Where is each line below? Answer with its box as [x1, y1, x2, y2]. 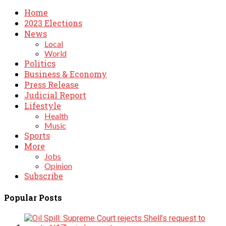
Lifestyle [24, 100, 61, 111]
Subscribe [24, 171, 63, 182]
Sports [24, 130, 50, 141]
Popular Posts [4, 192, 62, 203]
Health [44, 111, 68, 121]
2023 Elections [24, 18, 82, 29]
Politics [24, 58, 55, 69]
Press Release [24, 79, 79, 90]
